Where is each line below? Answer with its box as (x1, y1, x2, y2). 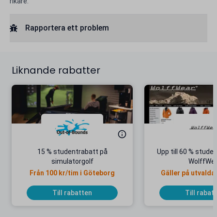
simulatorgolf (51, 157, 93, 165)
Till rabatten (52, 189, 92, 197)
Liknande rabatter (12, 63, 100, 77)
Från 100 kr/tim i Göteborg (30, 169, 115, 177)
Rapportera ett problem (25, 23, 109, 32)
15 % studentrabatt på (37, 148, 108, 155)
